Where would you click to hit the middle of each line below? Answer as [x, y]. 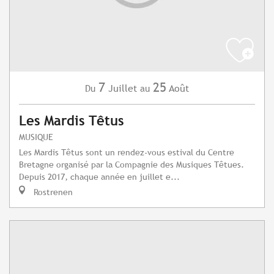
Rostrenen [52, 192]
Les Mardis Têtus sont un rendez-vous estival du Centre [127, 152]
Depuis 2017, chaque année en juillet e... [99, 177]
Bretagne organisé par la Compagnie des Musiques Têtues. [131, 165]
